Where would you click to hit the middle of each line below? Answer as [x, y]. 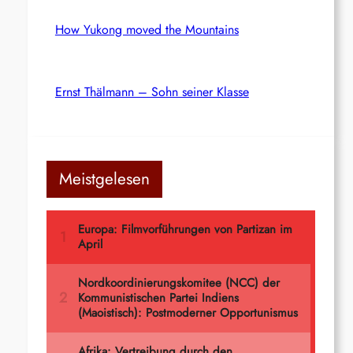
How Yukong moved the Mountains [147, 29]
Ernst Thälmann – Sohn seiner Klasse [152, 91]
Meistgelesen [105, 178]
